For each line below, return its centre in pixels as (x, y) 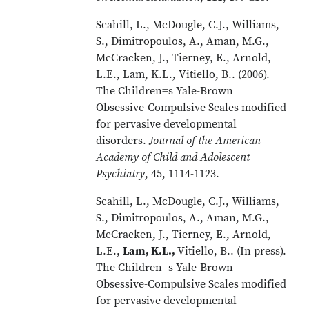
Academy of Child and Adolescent (173, 157)
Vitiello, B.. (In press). (232, 251)
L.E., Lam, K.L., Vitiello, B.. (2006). (183, 74)
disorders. (123, 141)
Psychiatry (121, 174)
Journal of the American (205, 141)
